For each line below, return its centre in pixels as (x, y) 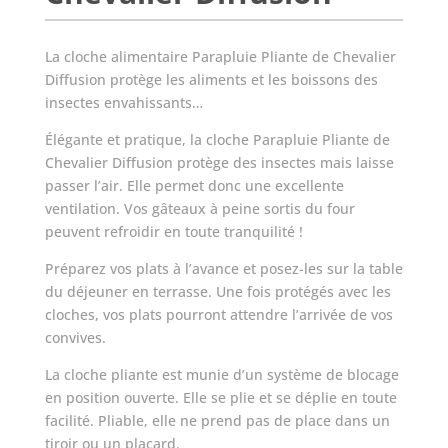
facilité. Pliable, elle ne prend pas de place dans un (217, 420)
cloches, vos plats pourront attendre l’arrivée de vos (218, 314)
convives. (75, 337)
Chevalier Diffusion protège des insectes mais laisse (219, 162)
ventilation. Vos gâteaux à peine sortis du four (199, 208)
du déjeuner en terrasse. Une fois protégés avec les (217, 291)
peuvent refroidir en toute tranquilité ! (173, 231)
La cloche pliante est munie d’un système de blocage (221, 374)
